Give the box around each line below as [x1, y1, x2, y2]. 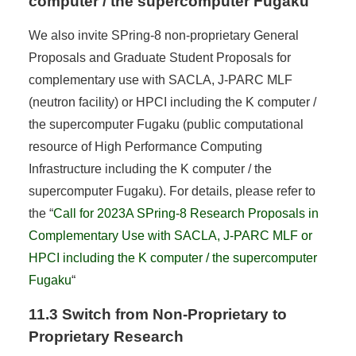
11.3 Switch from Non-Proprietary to [28, 305, 287, 323]
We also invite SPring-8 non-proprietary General [28, 28, 299, 42]
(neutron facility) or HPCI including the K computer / [28, 95, 316, 109]
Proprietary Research [28, 327, 184, 345]
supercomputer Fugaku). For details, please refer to [28, 184, 315, 198]
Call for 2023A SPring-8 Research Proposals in [52, 206, 319, 220]
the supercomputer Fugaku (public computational [28, 117, 304, 131]
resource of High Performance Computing [28, 139, 262, 153]
